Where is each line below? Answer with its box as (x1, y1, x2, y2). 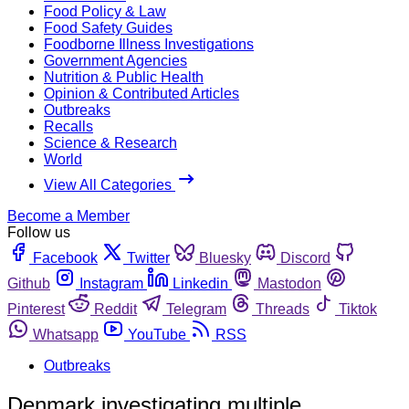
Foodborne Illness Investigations (44, 36, 254, 52)
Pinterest (7, 300, 65, 317)
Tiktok (339, 300, 377, 317)
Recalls (44, 118, 93, 134)
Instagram (79, 275, 143, 291)
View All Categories (44, 176, 175, 193)
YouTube (128, 326, 186, 342)
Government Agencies (44, 52, 187, 68)
